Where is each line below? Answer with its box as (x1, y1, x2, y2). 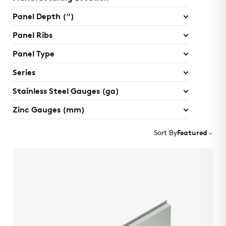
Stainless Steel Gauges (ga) (13, 88, 119, 96)
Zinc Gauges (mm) (13, 106, 85, 115)
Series (13, 69, 35, 78)
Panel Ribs (13, 32, 52, 40)
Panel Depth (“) (13, 13, 74, 22)
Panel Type (13, 50, 54, 59)
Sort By (154, 130, 177, 138)
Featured (177, 130, 207, 138)
